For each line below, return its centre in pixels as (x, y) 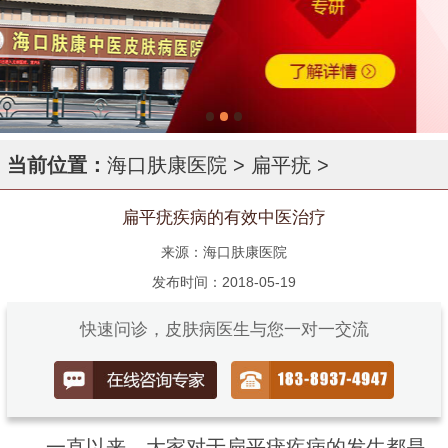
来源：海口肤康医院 (224, 252)
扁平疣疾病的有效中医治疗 (224, 218)
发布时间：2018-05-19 (224, 281)
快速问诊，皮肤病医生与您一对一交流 (224, 329)
